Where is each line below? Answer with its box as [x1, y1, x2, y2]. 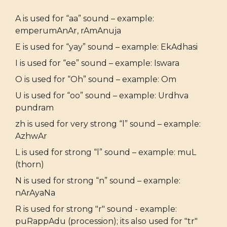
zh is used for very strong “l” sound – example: [15, 119, 201, 129]
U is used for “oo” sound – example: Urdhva [15, 90, 188, 100]
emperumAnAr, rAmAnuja [15, 25, 121, 35]
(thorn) [15, 159, 44, 169]
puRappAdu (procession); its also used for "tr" [15, 216, 198, 226]
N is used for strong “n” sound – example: [15, 175, 180, 185]
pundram [15, 102, 54, 112]
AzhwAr [15, 131, 47, 141]
